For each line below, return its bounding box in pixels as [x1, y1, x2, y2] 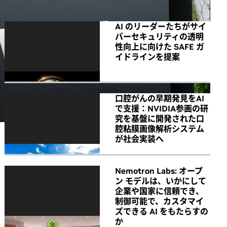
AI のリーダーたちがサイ [115, 21, 206, 31]
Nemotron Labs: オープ [115, 165, 203, 176]
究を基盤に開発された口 [115, 113, 204, 124]
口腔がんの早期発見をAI [115, 93, 204, 104]
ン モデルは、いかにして [115, 175, 206, 186]
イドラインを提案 [115, 51, 180, 62]
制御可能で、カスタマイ [115, 196, 204, 206]
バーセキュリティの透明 [115, 31, 204, 42]
